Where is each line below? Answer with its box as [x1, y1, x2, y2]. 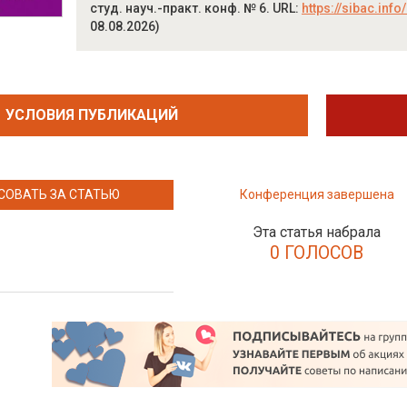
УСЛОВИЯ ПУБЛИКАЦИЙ [5, 106, 179, 124]
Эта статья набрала [253, 223, 382, 241]
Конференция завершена [239, 187, 394, 202]
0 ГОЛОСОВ [270, 243, 364, 263]
